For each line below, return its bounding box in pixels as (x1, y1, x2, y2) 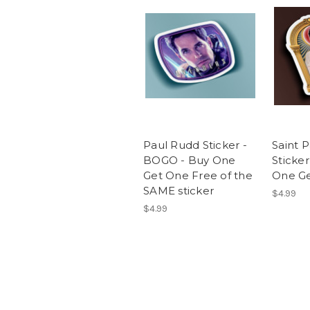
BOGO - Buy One (143, 154, 236, 167)
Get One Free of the (143, 169, 253, 183)
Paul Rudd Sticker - (143, 138, 247, 152)
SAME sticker (143, 184, 214, 198)
